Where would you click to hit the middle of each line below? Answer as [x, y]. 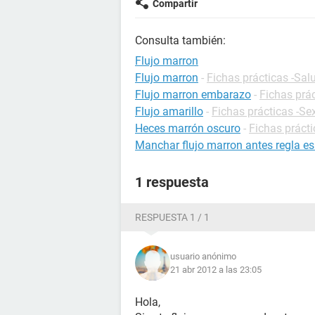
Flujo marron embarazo [193, 95]
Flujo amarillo [169, 111]
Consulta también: [180, 40]
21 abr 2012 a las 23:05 [216, 270]
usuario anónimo [203, 256]
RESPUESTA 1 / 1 [172, 217]
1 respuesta [172, 182]
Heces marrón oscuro [188, 128]
